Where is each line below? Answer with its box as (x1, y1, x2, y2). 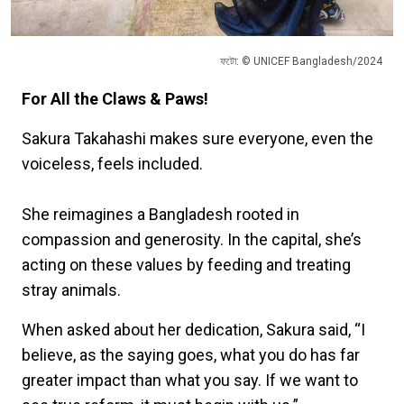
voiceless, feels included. (22, 154, 207, 174)
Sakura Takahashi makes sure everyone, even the (22, 129, 373, 149)
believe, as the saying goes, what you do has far (22, 345, 360, 365)
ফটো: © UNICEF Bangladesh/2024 (220, 55, 382, 69)
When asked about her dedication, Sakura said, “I (22, 320, 365, 340)
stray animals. (22, 280, 121, 300)
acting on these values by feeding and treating (22, 255, 351, 275)
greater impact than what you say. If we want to (22, 371, 358, 390)
